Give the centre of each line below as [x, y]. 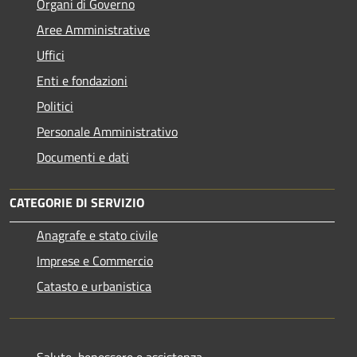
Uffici [51, 55]
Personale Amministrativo [107, 131]
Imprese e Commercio [95, 260]
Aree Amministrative [93, 29]
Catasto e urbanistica [94, 286]
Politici [55, 106]
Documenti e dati [83, 157]
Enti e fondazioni [82, 80]
